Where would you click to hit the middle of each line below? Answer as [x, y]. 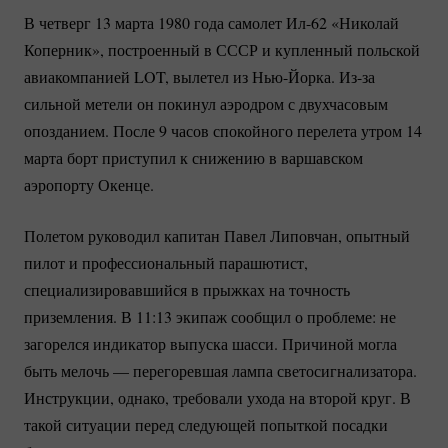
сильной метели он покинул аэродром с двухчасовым [206, 103]
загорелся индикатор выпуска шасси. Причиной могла [210, 343]
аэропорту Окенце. [89, 184]
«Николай [363, 22]
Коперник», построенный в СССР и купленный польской [222, 49]
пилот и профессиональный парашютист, [166, 262]
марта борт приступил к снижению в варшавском [193, 157]
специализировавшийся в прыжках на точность [187, 289]
